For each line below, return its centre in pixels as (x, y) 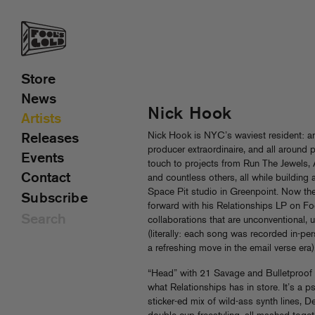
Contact (46, 179)
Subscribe (54, 199)
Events (43, 159)
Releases (50, 139)
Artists (41, 120)
